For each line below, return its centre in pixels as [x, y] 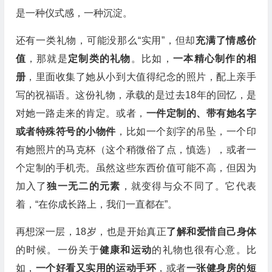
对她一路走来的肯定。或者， [81, 113]
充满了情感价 [226, 40]
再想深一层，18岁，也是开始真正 [91, 232]
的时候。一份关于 [57, 250]
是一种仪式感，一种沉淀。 [74, 13]
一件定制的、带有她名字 [201, 113]
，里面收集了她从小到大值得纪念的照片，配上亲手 [141, 77]
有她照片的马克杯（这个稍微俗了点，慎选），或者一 [136, 150]
